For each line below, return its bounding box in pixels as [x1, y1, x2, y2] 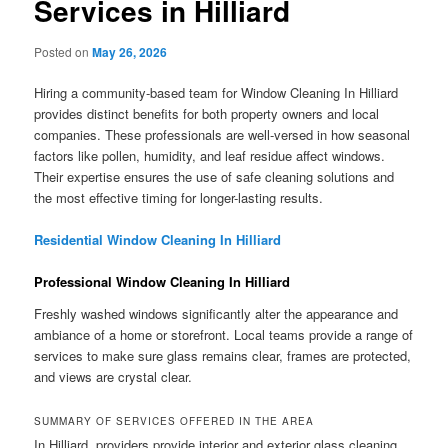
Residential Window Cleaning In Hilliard [34, 230, 282, 250]
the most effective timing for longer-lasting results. [34, 188, 324, 208]
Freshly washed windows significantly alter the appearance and [34, 303, 399, 323]
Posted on [34, 43, 93, 60]
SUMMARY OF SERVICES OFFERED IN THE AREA [34, 414, 315, 429]
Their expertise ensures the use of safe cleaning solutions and [34, 167, 395, 187]
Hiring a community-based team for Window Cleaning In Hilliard [34, 83, 399, 103]
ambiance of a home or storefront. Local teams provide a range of [34, 324, 414, 344]
